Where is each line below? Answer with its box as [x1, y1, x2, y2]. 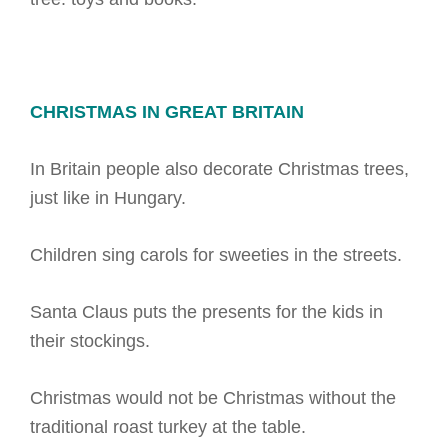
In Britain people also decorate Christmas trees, [30, 159, 409, 179]
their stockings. [30, 331, 150, 351]
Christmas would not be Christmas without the [30, 388, 396, 408]
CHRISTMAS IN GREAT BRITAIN [30, 102, 304, 122]
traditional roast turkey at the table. [30, 417, 306, 437]
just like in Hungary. [30, 188, 186, 208]
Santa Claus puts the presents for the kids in [30, 302, 383, 322]
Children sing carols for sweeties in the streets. [30, 245, 402, 265]
